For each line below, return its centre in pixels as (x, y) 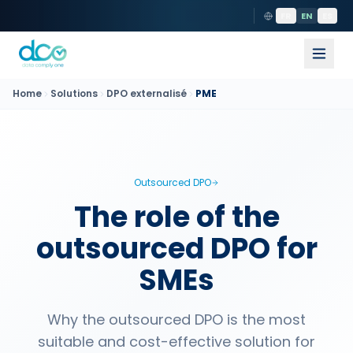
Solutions (74, 93)
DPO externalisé (147, 93)
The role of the (176, 217)
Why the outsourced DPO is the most (176, 320)
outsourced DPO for (176, 249)
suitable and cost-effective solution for (176, 342)
